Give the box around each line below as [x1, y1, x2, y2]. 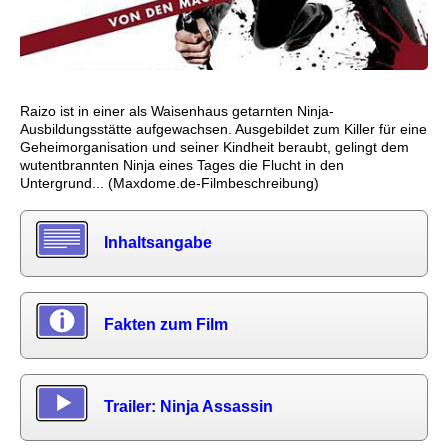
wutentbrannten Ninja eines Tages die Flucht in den [20, 156, 344, 173]
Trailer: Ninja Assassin [104, 398, 273, 415]
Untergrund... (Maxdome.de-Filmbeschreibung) [20, 174, 319, 191]
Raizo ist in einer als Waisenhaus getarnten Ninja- [20, 102, 334, 119]
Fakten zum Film [104, 316, 228, 333]
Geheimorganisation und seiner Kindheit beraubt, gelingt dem [20, 138, 409, 155]
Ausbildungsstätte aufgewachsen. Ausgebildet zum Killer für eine [20, 120, 427, 137]
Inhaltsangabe [104, 234, 212, 251]
